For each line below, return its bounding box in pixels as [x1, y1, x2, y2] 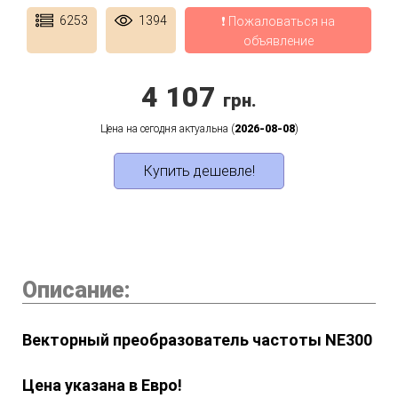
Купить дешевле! [143, 163, 255, 180]
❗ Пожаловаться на [221, 14, 335, 29]
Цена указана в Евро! [22, 376, 182, 395]
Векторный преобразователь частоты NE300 [22, 330, 372, 350]
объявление [243, 34, 314, 49]
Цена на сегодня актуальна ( [99, 123, 235, 136]
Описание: [22, 277, 131, 304]
